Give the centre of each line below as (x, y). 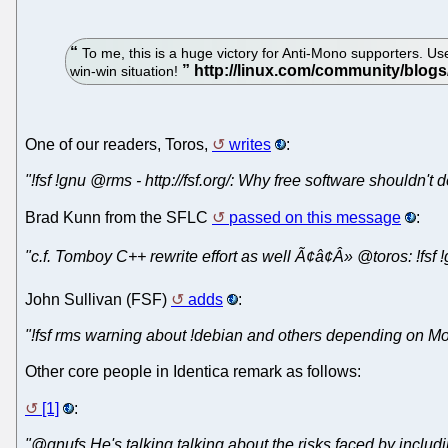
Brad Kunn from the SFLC (118, 218)
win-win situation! (126, 70)
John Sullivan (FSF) (98, 300)
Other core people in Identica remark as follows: (193, 372)
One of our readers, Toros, (118, 145)
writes (250, 145)
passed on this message (315, 218)
